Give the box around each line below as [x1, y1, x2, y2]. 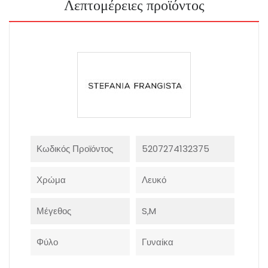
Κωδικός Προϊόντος [36, 142, 113, 156]
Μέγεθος [36, 205, 71, 218]
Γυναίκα [141, 236, 173, 249]
